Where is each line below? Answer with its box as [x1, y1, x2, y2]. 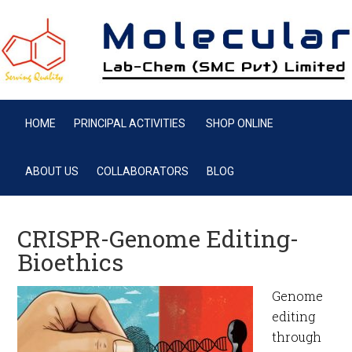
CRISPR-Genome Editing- [17, 222, 299, 254]
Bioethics [17, 246, 124, 277]
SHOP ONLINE [206, 116, 274, 130]
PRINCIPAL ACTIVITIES [74, 116, 189, 130]
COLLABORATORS [97, 164, 189, 178]
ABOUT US [25, 164, 79, 178]
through [272, 328, 322, 345]
